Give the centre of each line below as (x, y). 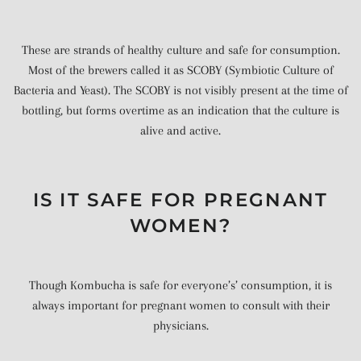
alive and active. (180, 130)
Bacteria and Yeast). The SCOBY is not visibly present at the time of (180, 90)
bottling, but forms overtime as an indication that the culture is (180, 110)
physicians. (180, 326)
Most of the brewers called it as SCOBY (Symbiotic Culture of (180, 70)
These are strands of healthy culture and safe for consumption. (180, 50)
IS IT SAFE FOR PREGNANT (180, 200)
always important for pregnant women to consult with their (180, 305)
